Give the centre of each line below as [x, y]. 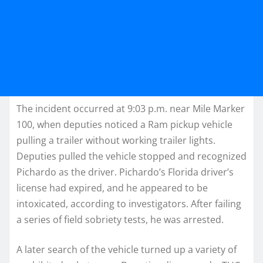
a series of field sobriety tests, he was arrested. [120, 220]
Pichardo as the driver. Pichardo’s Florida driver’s [125, 172]
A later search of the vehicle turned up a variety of [127, 250]
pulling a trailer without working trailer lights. [116, 141]
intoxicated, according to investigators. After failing [129, 204]
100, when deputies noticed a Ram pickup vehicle [124, 125]
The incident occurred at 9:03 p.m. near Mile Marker [131, 109]
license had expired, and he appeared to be [112, 188]
